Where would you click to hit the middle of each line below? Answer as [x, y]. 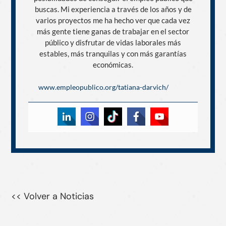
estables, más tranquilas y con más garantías [113, 53]
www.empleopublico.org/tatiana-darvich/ [104, 87]
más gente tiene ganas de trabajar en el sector [113, 31]
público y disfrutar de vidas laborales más [113, 42]
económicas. [113, 64]
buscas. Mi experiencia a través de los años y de [113, 9]
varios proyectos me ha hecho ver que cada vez [113, 20]
